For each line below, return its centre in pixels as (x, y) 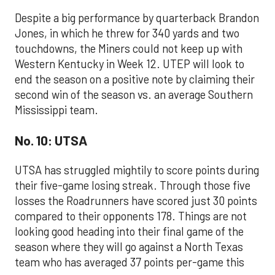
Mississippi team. (56, 110)
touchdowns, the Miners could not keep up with (129, 48)
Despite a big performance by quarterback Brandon (137, 17)
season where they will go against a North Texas (129, 246)
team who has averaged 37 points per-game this (130, 262)
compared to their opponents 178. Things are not (131, 216)
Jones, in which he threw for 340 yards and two (127, 33)
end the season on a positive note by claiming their (135, 79)
